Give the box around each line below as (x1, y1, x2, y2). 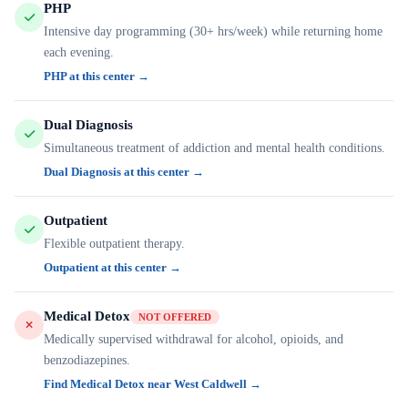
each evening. (44, 46, 114, 59)
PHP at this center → (44, 69, 149, 83)
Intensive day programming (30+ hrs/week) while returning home (44, 25, 382, 38)
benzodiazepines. (44, 353, 130, 367)
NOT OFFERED (138, 311, 211, 322)
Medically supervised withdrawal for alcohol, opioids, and (44, 332, 343, 346)
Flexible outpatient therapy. (44, 237, 185, 250)
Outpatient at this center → (44, 260, 181, 274)
